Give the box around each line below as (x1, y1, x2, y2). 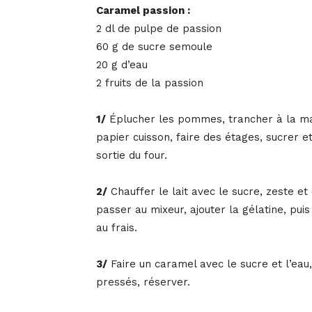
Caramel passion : (96, 4, 190, 17)
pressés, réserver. (96, 276, 190, 289)
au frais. (96, 221, 137, 235)
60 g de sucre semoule (96, 40, 212, 54)
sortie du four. (96, 149, 167, 162)
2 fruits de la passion (96, 77, 203, 90)
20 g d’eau (96, 58, 148, 72)
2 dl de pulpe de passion (96, 22, 221, 36)
